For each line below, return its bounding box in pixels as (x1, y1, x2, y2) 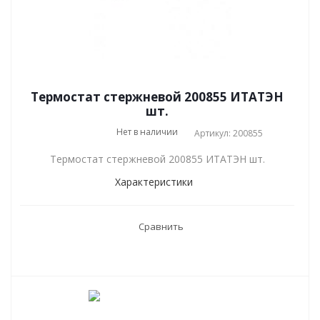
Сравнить (138, 220, 184, 233)
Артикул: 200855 (194, 127, 263, 139)
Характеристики (114, 175, 193, 189)
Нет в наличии (116, 126, 178, 138)
